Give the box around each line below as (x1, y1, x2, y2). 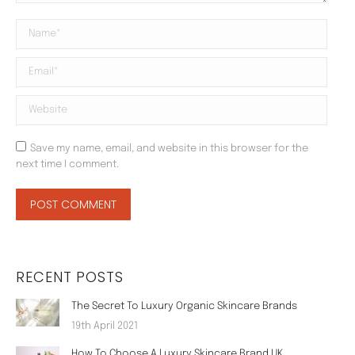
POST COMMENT (30, 197, 116, 213)
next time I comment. (16, 159, 119, 170)
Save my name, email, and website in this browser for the (30, 143, 308, 155)
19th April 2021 (71, 321, 138, 332)
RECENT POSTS (16, 267, 124, 288)
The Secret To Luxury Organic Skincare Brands (71, 301, 297, 312)
